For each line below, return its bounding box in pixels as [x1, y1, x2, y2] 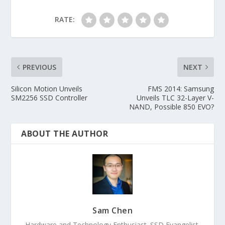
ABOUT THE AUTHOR [21, 128, 108, 139]
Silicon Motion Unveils [11, 83, 83, 93]
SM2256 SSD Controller [11, 92, 88, 102]
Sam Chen [92, 204, 133, 216]
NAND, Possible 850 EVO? [129, 101, 214, 111]
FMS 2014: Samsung [147, 83, 214, 93]
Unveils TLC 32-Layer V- [136, 92, 214, 102]
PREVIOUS [23, 62, 57, 72]
